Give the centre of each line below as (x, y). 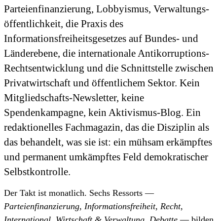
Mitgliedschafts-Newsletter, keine (74, 97)
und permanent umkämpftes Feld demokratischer (106, 157)
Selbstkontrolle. (37, 171)
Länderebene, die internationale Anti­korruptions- (107, 53)
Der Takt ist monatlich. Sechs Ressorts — (79, 193)
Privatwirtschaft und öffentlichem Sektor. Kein (102, 83)
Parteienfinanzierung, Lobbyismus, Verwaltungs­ (107, 9)
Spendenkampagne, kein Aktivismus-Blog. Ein (102, 112)
